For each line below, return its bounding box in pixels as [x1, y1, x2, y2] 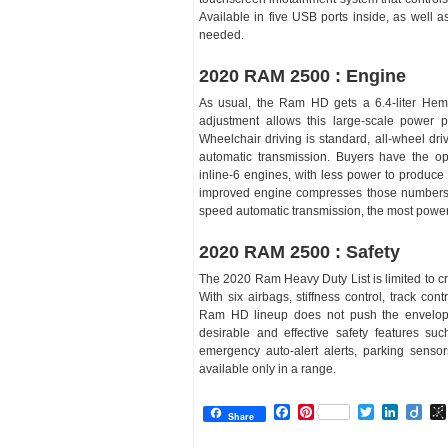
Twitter [374, 403, 421, 421]
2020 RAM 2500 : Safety [199, 241, 400, 262]
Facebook [290, 403, 361, 421]
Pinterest [314, 403, 377, 421]
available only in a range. [199, 361, 336, 376]
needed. [199, 27, 244, 42]
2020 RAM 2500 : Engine [199, 65, 406, 86]
